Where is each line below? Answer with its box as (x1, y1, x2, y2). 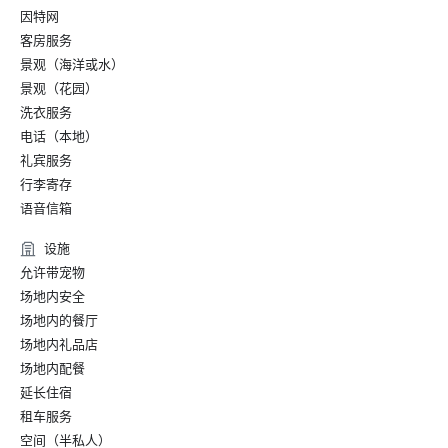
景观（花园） (20, 81, 98, 96)
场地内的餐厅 (20, 313, 98, 328)
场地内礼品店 (20, 337, 98, 352)
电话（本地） (20, 129, 98, 144)
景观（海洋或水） (20, 57, 124, 72)
